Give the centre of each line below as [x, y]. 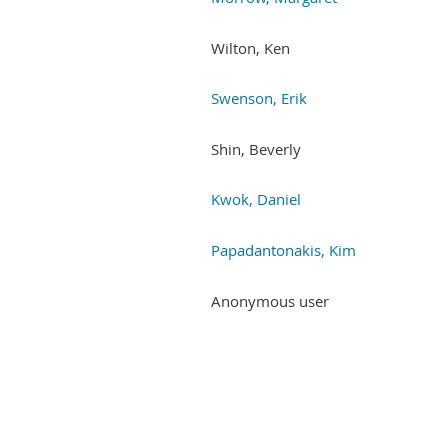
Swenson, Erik [259, 97]
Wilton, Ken [250, 47]
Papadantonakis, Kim [283, 249]
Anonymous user [270, 300]
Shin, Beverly [256, 148]
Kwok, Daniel [256, 198]
